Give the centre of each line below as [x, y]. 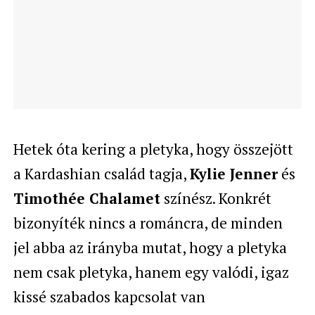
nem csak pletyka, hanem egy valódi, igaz [151, 272]
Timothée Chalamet [86, 198]
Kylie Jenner [233, 173]
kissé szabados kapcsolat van [109, 296]
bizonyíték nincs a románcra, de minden [148, 223]
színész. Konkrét [216, 198]
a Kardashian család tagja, [101, 173]
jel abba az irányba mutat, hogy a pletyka [150, 247]
